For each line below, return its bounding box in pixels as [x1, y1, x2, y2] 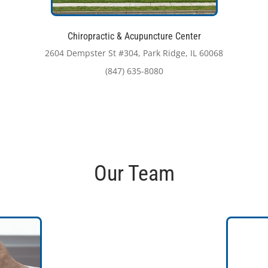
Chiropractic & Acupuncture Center [67, 30, 201, 42]
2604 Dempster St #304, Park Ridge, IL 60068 [45, 47, 223, 59]
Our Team [93, 160, 175, 186]
